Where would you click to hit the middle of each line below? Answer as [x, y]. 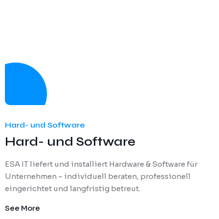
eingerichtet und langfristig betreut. [73, 188]
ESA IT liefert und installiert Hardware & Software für [101, 164]
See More [22, 208]
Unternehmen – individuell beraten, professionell [98, 176]
